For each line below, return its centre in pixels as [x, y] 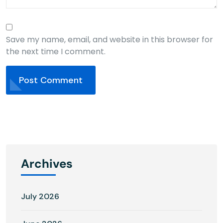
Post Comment [51, 80]
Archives [47, 163]
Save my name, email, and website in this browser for [110, 39]
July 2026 [40, 196]
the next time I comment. [56, 51]
